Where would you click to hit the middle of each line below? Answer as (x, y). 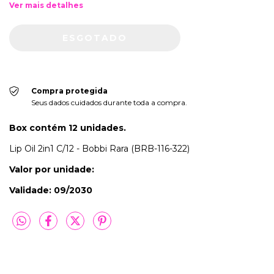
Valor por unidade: (52, 170)
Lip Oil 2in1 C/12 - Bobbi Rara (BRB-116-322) (99, 149)
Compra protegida (69, 91)
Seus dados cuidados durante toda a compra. (109, 103)
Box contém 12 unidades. (68, 128)
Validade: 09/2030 (51, 191)
